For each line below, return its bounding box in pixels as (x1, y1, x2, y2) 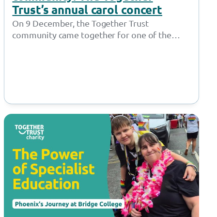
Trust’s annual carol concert (12, 2, 163, 17)
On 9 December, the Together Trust (12, 18, 149, 29)
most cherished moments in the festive (12, 41, 165, 52)
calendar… (12, 53, 54, 63)
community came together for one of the (12, 30, 172, 40)
